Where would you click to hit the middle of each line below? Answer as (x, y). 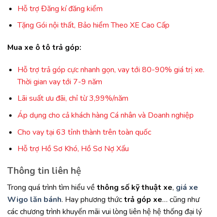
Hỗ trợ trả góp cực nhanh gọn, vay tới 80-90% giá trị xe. (111, 70)
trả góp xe (143, 199)
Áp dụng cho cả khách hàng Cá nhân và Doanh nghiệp (105, 116)
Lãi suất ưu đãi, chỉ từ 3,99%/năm (73, 99)
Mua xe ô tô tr (33, 48)
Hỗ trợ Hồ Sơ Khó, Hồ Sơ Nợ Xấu (73, 149)
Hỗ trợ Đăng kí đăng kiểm (60, 8)
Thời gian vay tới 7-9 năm (60, 82)
